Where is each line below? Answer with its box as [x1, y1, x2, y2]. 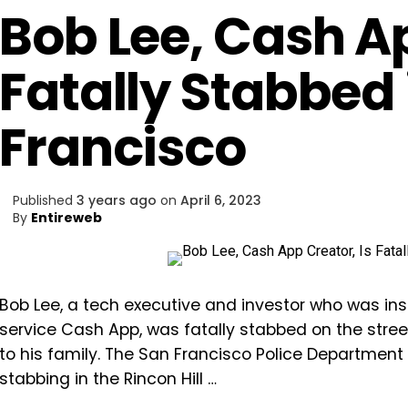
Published [13, 191, 73, 209]
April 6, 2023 [180, 191, 261, 209]
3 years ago [76, 191, 157, 209]
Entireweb [31, 209, 102, 227]
